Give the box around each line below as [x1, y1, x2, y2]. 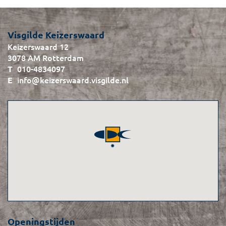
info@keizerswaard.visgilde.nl [17, 74, 129, 86]
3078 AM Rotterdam [8, 52, 84, 64]
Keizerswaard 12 [8, 41, 69, 52]
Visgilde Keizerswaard [8, 29, 104, 41]
